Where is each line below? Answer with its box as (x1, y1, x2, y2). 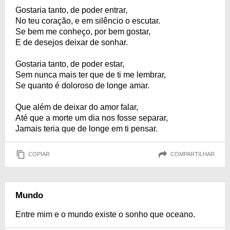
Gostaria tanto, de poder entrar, (15, 5, 127, 14)
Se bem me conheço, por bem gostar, (15, 27, 150, 36)
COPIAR (28, 151, 50, 158)
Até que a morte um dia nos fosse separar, (15, 113, 168, 122)
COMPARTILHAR (170, 151, 215, 158)
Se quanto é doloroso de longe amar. (15, 81, 149, 90)
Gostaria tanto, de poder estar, (15, 59, 124, 68)
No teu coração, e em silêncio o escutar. (15, 16, 160, 25)
